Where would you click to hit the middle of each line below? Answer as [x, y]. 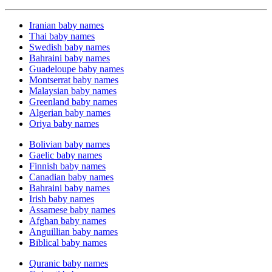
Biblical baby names [68, 242]
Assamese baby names [72, 209]
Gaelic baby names [66, 155]
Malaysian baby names [73, 90]
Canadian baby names [71, 177]
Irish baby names [62, 199]
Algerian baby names [70, 112]
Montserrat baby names [74, 80]
